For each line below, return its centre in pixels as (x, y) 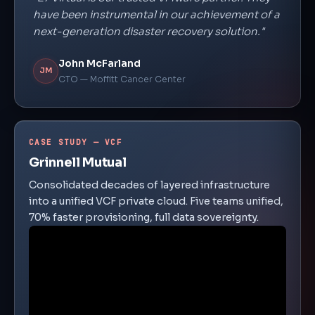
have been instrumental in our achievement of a (156, 14)
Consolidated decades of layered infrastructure (149, 185)
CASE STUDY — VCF (76, 142)
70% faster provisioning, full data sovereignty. (144, 217)
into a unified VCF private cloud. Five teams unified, (156, 201)
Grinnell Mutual (78, 162)
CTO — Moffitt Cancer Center (122, 79)
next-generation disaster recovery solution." (149, 31)
